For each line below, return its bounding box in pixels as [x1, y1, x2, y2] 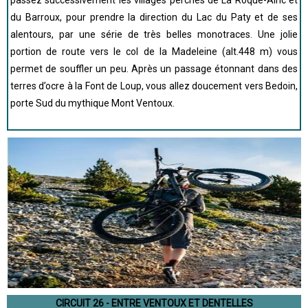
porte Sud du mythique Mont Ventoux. [10, 98, 175, 109]
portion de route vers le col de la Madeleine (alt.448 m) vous [10, 46, 298, 57]
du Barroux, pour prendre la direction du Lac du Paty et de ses [10, 12, 298, 23]
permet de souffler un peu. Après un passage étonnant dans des [10, 63, 298, 74]
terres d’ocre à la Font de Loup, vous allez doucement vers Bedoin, [10, 80, 298, 91]
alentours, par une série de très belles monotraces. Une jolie [10, 29, 298, 40]
